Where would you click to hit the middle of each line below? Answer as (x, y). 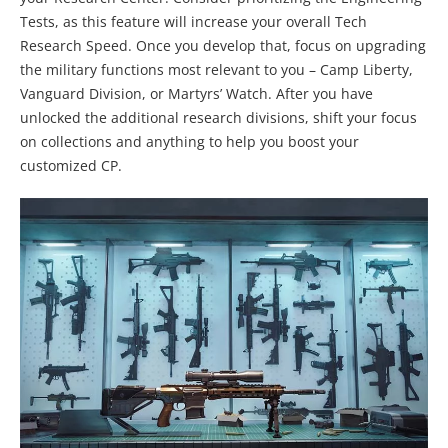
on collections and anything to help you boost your (189, 142)
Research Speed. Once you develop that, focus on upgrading (223, 46)
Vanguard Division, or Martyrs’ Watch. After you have (196, 94)
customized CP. (71, 166)
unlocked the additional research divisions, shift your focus (218, 118)
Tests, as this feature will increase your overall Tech (193, 22)
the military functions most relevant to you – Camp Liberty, (216, 70)
